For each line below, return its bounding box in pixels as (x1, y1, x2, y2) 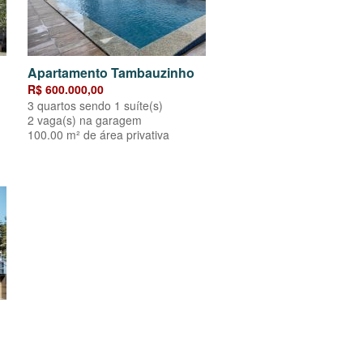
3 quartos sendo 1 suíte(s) (28, 97, 163, 114)
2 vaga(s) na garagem (28, 112, 142, 129)
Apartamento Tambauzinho (28, 63, 194, 83)
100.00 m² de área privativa (28, 126, 169, 143)
